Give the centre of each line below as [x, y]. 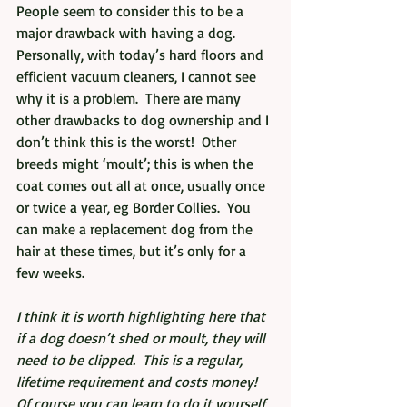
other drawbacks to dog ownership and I [144, 120]
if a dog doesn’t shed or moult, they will [143, 338]
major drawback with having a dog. [129, 33]
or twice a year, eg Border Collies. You [135, 208]
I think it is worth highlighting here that [143, 317]
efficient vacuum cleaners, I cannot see [138, 77]
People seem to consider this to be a [132, 11]
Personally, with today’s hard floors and [142, 55]
